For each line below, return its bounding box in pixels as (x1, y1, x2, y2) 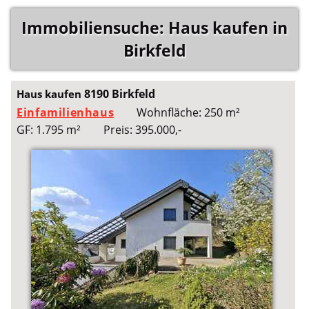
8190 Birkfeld (84, 86, 156, 102)
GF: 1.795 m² (17, 122, 81, 138)
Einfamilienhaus (17, 105, 114, 121)
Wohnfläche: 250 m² (136, 105, 240, 121)
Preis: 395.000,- (103, 122, 181, 138)
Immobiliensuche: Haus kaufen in (21, 17, 288, 39)
